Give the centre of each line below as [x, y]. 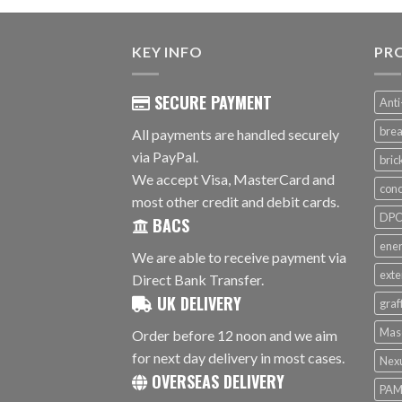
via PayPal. [165, 156]
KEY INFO [167, 52]
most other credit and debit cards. [236, 201]
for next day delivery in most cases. [238, 357]
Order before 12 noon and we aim [235, 335]
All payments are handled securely [236, 134]
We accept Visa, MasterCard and [233, 179]
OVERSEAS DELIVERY [216, 381]
